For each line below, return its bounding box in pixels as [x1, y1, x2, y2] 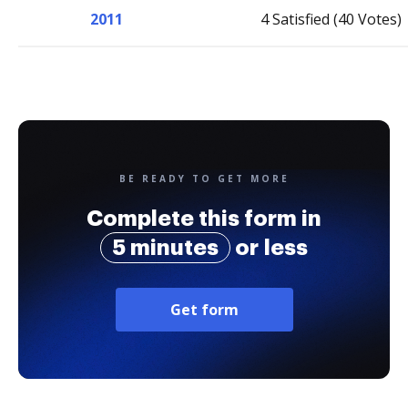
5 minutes [112, 237, 219, 259]
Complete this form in [87, 208, 321, 229]
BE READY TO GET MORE [118, 172, 290, 185]
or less [230, 237, 308, 259]
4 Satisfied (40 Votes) [260, 9, 402, 29]
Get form [169, 300, 239, 320]
